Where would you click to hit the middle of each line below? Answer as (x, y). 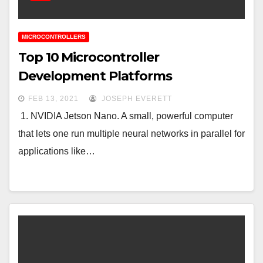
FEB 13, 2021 (53, 99)
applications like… (57, 151)
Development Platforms (95, 76)
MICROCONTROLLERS (54, 37)
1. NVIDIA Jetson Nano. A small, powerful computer (126, 116)
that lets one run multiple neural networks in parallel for (131, 134)
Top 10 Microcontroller (89, 58)
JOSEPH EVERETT (136, 99)
